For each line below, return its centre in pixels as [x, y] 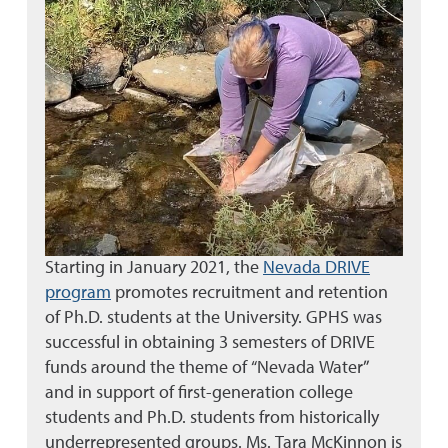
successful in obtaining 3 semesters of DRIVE [210, 342]
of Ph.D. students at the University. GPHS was [213, 317]
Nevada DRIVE [316, 267]
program [78, 292]
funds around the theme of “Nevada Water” [208, 367]
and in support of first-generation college [199, 392]
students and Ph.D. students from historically [212, 417]
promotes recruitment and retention [249, 292]
